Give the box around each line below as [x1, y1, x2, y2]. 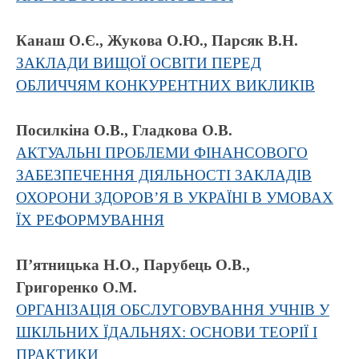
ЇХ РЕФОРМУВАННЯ [16, 212, 164, 228]
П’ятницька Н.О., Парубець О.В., [16, 256, 250, 273]
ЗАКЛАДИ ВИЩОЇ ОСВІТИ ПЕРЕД [16, 54, 261, 71]
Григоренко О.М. [16, 279, 137, 296]
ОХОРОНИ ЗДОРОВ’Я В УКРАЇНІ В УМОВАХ [16, 189, 333, 206]
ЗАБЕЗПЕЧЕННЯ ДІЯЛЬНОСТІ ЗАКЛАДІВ [16, 167, 312, 184]
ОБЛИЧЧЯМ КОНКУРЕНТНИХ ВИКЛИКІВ [16, 77, 315, 94]
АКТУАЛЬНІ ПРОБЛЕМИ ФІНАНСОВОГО [16, 144, 308, 161]
